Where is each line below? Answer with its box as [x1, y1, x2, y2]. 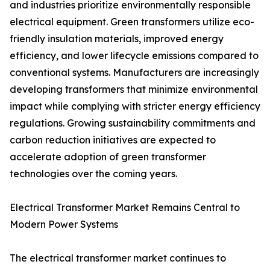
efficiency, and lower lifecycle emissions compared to [10, 49, 259, 62]
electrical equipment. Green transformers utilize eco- [10, 16, 254, 28]
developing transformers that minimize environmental [10, 83, 258, 96]
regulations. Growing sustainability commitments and [10, 117, 256, 130]
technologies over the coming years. [10, 168, 177, 180]
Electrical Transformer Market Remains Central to [10, 201, 240, 214]
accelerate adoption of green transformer [10, 151, 206, 163]
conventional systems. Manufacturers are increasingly [10, 66, 259, 79]
